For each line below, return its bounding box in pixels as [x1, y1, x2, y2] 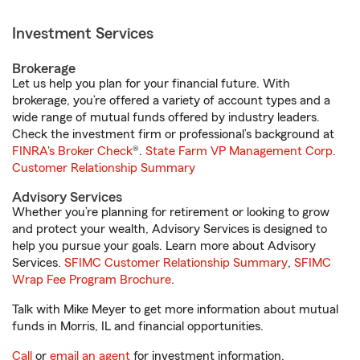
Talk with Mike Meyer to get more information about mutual [12, 303, 338, 316]
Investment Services [12, 26, 153, 42]
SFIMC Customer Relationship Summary [64, 256, 288, 269]
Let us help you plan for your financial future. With [12, 77, 290, 90]
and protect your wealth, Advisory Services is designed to [12, 223, 327, 235]
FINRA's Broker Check [12, 145, 133, 157]
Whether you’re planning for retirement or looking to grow [12, 206, 329, 219]
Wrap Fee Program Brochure [12, 273, 171, 286]
